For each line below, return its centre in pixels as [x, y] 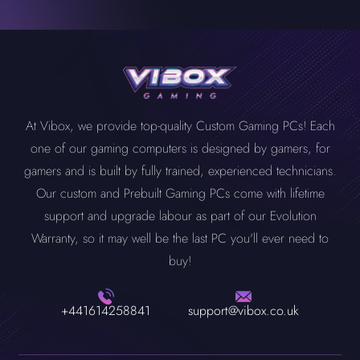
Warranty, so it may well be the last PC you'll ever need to [180, 238]
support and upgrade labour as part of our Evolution [180, 216]
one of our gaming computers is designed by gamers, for [180, 148]
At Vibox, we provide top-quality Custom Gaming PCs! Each [180, 126]
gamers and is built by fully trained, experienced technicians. [180, 171]
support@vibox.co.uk [243, 311]
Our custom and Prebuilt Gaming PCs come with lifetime [180, 193]
